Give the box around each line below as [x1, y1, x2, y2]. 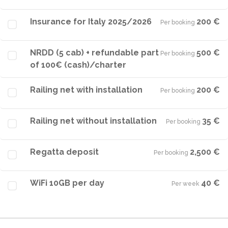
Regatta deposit [30, 147, 99, 157]
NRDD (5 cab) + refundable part [30, 48, 159, 58]
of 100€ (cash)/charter [30, 60, 126, 70]
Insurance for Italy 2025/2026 [30, 17, 152, 26]
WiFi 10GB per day [30, 178, 104, 188]
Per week [172, 180, 199, 187]
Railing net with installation [30, 85, 142, 95]
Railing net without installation [30, 116, 157, 126]
